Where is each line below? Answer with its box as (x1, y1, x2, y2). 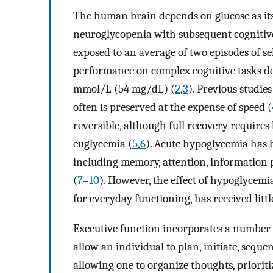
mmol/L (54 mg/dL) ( (73, 82, 175, 96)
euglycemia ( (73, 137, 132, 151)
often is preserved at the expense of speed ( (73, 101, 272, 115)
